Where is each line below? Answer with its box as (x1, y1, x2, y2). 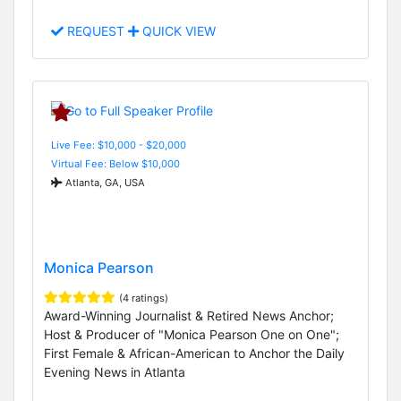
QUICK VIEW (139, 23, 216, 39)
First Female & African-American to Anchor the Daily (44, 345, 345, 361)
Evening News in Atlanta (44, 363, 185, 380)
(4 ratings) (119, 291, 168, 304)
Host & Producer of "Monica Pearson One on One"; (44, 326, 339, 342)
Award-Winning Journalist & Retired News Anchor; (44, 307, 334, 323)
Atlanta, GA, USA (63, 175, 145, 189)
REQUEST (64, 23, 128, 39)
